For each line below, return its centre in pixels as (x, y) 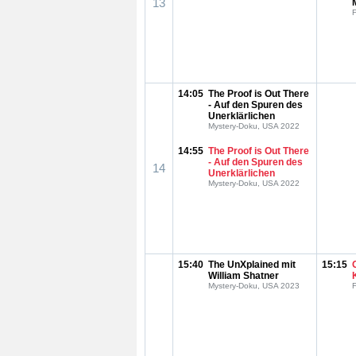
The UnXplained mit (252, 265)
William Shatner (244, 276)
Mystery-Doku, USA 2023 (254, 286)
